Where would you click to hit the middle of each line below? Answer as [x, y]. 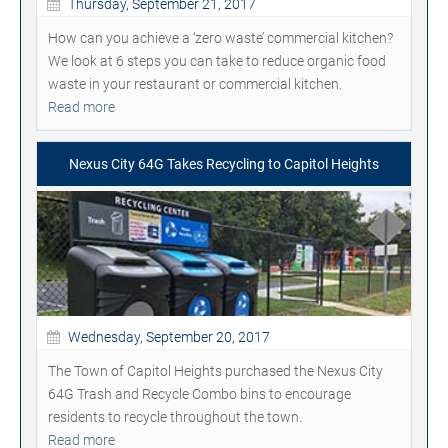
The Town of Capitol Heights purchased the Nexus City [215, 370]
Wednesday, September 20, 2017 [167, 336]
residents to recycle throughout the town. [175, 416]
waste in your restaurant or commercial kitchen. [195, 83]
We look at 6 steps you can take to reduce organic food [217, 60]
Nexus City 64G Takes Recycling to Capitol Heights [224, 164]
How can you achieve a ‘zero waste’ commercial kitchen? [220, 37]
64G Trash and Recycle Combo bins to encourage [199, 393]
